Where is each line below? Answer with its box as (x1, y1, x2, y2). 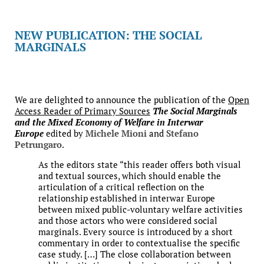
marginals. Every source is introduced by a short (38, 226, 233, 238)
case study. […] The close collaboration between (38, 248, 231, 260)
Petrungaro (15, 138, 62, 151)
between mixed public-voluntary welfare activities (38, 203, 243, 216)
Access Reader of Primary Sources (15, 105, 150, 117)
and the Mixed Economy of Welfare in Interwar (15, 116, 203, 128)
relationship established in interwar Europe (38, 192, 215, 204)
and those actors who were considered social (38, 214, 217, 227)
